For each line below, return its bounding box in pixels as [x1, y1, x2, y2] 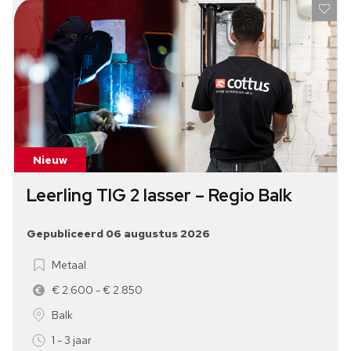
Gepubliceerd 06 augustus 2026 [27, 226, 210, 241]
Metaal [52, 257, 86, 272]
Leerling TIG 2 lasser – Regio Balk [27, 183, 292, 207]
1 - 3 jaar [52, 332, 92, 347]
